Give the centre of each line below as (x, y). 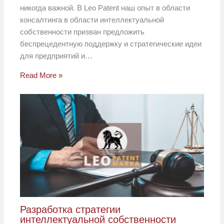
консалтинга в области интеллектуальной (92, 19)
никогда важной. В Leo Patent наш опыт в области (105, 7)
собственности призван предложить (82, 31)
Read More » (41, 75)
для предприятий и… (56, 55)
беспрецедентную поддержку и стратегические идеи (111, 43)
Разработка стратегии (70, 210)
